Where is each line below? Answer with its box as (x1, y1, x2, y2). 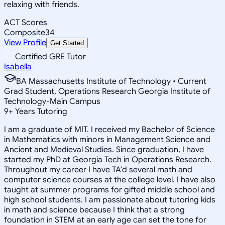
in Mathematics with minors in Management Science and (4, 134, 210, 145)
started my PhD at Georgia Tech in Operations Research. (4, 154, 211, 165)
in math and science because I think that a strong (4, 204, 185, 215)
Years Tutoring (13, 106, 67, 117)
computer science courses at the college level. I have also (4, 174, 215, 185)
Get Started (50, 39, 84, 47)
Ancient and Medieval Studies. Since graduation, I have (4, 144, 204, 155)
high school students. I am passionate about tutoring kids (4, 194, 215, 205)
